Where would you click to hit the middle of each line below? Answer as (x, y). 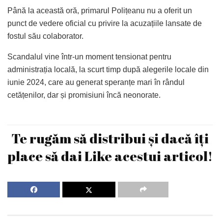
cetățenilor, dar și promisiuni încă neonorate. (84, 95)
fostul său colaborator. (45, 36)
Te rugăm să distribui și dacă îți (110, 138)
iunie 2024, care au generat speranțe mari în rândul (96, 82)
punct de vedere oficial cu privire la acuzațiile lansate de (105, 23)
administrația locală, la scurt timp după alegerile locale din (108, 69)
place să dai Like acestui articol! (110, 156)
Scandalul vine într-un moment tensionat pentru (89, 56)
